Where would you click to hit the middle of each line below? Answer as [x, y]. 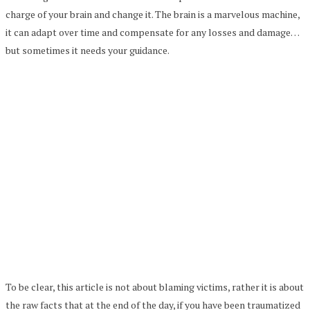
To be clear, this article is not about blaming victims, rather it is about [155, 286]
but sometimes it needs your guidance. [88, 50]
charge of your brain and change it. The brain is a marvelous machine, [153, 14]
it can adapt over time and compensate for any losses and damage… [152, 32]
